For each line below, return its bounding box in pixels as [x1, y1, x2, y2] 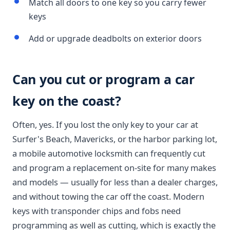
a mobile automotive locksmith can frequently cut [12, 147, 205, 159]
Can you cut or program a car [12, 70, 195, 88]
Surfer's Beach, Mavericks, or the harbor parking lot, [12, 133, 217, 145]
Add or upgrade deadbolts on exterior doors [29, 33, 202, 44]
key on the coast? [12, 92, 121, 109]
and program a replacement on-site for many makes [12, 162, 216, 174]
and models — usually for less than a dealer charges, [12, 176, 218, 188]
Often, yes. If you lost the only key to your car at [12, 119, 198, 130]
